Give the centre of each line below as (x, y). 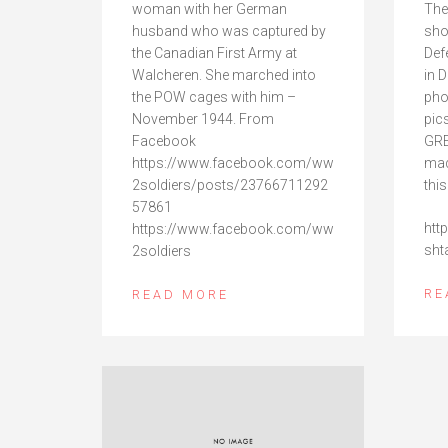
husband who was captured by (229, 30)
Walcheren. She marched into (224, 74)
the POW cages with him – (214, 96)
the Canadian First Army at (214, 52)
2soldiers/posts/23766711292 (230, 184)
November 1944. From (203, 118)
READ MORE (180, 294)
